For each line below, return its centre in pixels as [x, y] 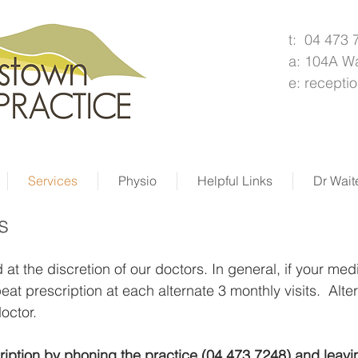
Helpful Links [235, 181]
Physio [137, 181]
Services [53, 181]
